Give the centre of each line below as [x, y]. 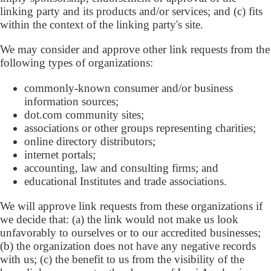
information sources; [71, 101]
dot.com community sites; [84, 114]
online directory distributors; [90, 141]
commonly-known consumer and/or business [129, 88]
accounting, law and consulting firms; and [121, 168]
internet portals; [60, 154]
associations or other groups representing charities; [140, 128]
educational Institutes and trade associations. [126, 181]
